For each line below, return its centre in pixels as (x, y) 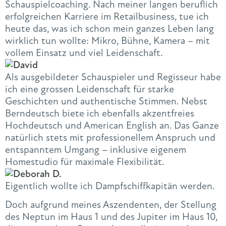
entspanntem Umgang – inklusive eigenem (96, 149)
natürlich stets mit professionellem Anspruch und (110, 137)
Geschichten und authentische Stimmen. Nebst (106, 101)
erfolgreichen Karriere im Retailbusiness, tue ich (107, 16)
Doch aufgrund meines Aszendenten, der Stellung (111, 205)
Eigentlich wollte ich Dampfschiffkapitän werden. (110, 186)
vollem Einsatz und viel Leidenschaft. (84, 52)
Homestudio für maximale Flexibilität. (85, 161)
